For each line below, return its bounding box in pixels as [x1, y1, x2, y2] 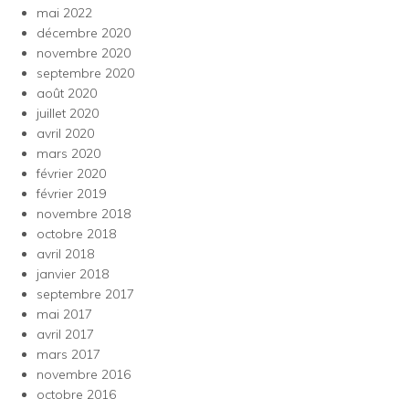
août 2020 [37, 85, 97, 101]
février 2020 [37, 165, 106, 182]
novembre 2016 [37, 366, 131, 383]
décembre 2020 [37, 25, 131, 41]
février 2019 [37, 185, 106, 202]
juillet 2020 [37, 105, 99, 121]
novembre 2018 [37, 205, 131, 222]
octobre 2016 [37, 386, 116, 403]
